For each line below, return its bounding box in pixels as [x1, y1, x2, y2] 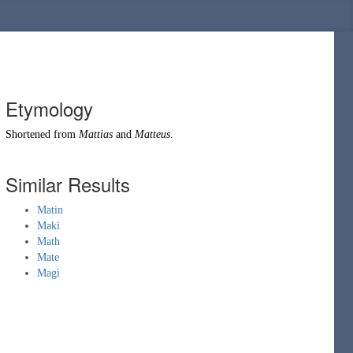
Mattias [79, 128, 113, 140]
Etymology [6, 95, 93, 122]
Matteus [135, 128, 170, 140]
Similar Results [6, 170, 130, 198]
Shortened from [6, 128, 79, 140]
